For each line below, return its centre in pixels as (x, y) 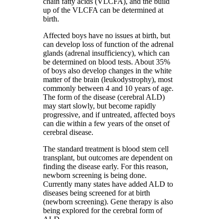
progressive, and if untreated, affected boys (109, 114)
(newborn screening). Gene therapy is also (108, 201)
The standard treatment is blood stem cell (106, 149)
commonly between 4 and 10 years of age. (108, 88)
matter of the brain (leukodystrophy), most (108, 79)
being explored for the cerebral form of (103, 210)
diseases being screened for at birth (97, 193)
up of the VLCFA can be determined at (103, 10)
